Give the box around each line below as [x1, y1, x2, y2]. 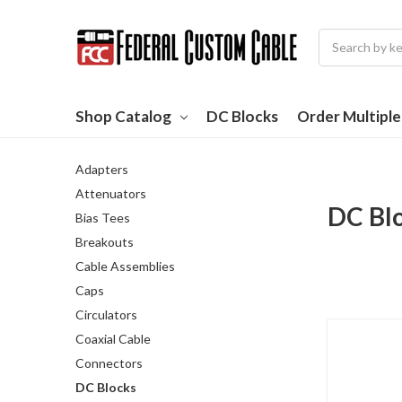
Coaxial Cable [75, 330, 151, 346]
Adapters [75, 161, 128, 177]
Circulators [75, 306, 137, 322]
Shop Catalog [75, 106, 171, 126]
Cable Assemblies [75, 258, 175, 274]
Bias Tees [75, 209, 130, 225]
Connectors [75, 354, 143, 371]
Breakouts [75, 233, 134, 249]
